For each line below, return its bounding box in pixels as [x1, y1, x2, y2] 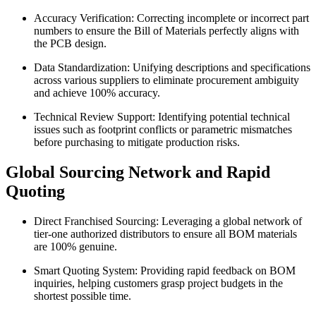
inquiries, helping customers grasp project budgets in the [34, 276, 283, 289]
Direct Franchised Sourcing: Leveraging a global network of [34, 214, 302, 227]
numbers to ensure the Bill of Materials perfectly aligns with [34, 24, 299, 37]
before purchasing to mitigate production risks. [34, 135, 240, 148]
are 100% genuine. [34, 240, 117, 253]
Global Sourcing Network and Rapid [6, 162, 270, 181]
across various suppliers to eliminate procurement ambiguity [34, 73, 299, 86]
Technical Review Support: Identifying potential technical [34, 110, 290, 123]
